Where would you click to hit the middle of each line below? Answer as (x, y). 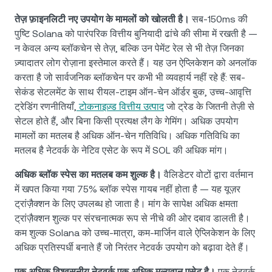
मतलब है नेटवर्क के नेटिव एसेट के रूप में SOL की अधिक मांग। (121, 151)
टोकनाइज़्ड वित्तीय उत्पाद (120, 107)
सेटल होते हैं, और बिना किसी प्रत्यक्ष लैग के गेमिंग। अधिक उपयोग (126, 121)
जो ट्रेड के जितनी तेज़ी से (209, 107)
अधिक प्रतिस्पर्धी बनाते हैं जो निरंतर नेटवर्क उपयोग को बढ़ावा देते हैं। (132, 248)
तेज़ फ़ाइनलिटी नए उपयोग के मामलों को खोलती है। (103, 19)
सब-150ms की (220, 19)
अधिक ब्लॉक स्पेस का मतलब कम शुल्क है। (89, 175)
